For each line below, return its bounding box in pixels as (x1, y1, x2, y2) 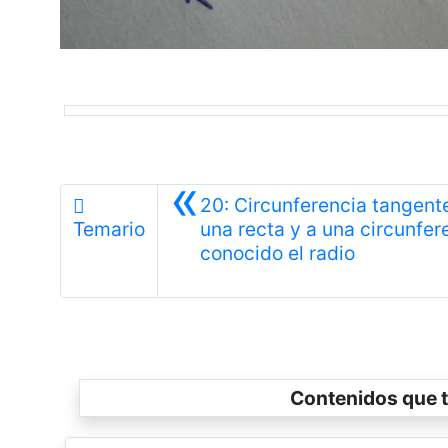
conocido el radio (199, 240, 355, 265)
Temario (72, 216, 145, 241)
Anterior (353, 239, 426, 264)
